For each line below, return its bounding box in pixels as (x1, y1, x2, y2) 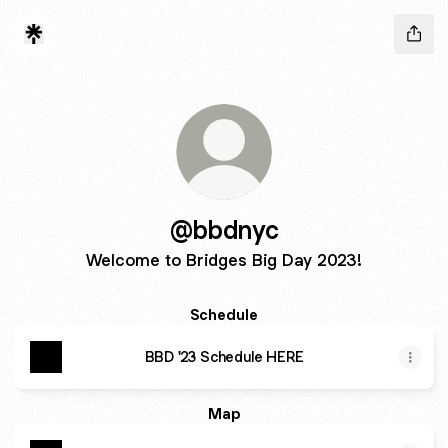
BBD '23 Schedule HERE (144, 347, 304, 366)
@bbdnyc (169, 213, 279, 246)
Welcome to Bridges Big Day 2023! (86, 249, 362, 271)
